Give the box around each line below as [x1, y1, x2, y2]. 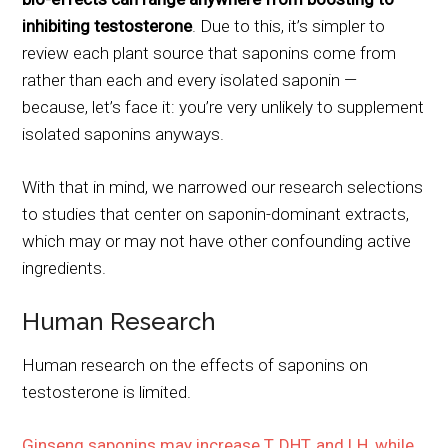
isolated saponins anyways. [22, 123, 225, 144]
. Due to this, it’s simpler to [192, 15, 386, 36]
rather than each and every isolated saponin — [22, 69, 358, 90]
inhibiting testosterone [22, 15, 193, 36]
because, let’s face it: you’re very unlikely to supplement [22, 96, 425, 117]
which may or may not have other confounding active [22, 230, 412, 251]
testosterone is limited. [22, 381, 192, 402]
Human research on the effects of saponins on [22, 354, 369, 375]
